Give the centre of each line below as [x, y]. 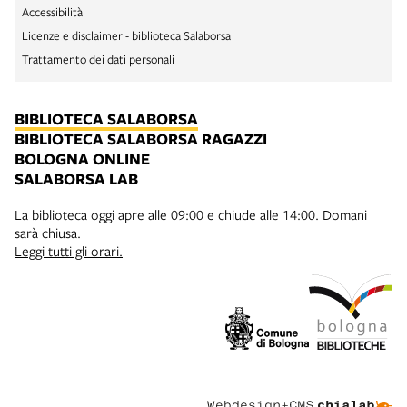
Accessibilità [52, 11]
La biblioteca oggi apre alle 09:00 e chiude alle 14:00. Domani [191, 214]
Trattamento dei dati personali [98, 59]
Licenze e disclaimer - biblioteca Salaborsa [126, 35]
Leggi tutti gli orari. [69, 250]
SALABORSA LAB [76, 178]
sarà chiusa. [48, 232]
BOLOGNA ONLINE [82, 158]
